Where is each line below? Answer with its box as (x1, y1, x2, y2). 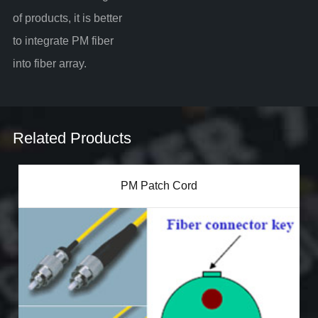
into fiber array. (12, 57, 87, 70)
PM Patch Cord (120, 179, 197, 192)
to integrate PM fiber (12, 34, 114, 47)
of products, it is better (12, 11, 122, 24)
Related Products (12, 128, 131, 147)
